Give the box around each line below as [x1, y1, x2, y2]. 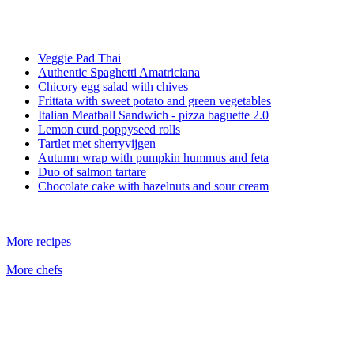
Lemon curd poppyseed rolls [38, 122, 180, 136]
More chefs [6, 262, 62, 277]
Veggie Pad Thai [38, 51, 121, 65]
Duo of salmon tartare [38, 164, 146, 179]
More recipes [6, 234, 71, 248]
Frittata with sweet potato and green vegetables [38, 93, 271, 107]
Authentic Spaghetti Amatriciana [38, 65, 200, 79]
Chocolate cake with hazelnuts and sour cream [38, 179, 269, 193]
